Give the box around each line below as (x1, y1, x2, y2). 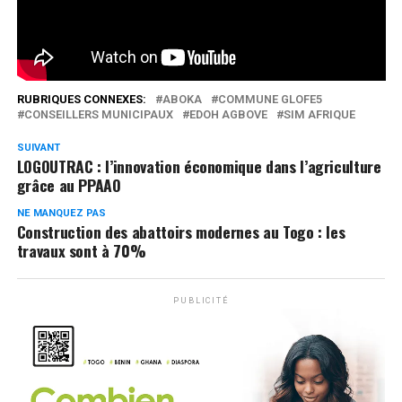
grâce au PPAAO (16, 172, 121, 197)
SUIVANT (16, 141, 60, 153)
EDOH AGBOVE (188, 107, 267, 121)
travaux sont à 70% (16, 238, 146, 262)
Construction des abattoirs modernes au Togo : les (16, 219, 345, 243)
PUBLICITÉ (173, 295, 229, 305)
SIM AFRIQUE (283, 107, 355, 121)
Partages (293, 62, 343, 76)
